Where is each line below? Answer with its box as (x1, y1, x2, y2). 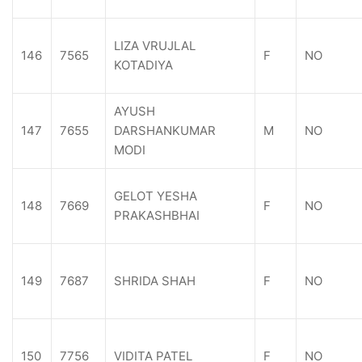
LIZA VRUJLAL (114, 38, 196, 53)
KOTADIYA (114, 57, 173, 73)
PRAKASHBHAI (114, 208, 200, 223)
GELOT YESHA (114, 188, 197, 204)
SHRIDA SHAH (114, 273, 196, 288)
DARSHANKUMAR (114, 123, 216, 138)
